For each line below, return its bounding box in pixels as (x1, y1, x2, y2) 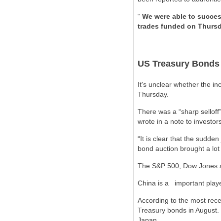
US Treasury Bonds (138, 59, 220, 69)
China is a (138, 179, 169, 187)
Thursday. (138, 90, 169, 98)
